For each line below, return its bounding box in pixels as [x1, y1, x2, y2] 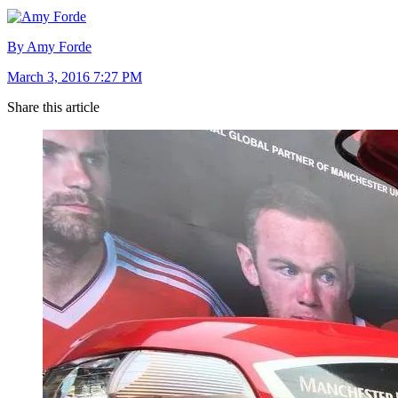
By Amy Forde [7, 38, 92, 54]
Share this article [7, 99, 99, 115]
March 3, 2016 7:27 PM [7, 68, 142, 84]
